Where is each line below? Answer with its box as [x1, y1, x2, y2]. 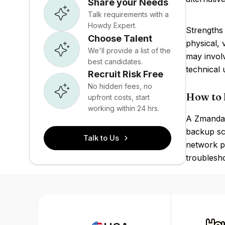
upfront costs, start [88, 93, 150, 101]
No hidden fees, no [88, 82, 152, 90]
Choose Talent [88, 33, 152, 44]
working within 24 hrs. [88, 104, 159, 113]
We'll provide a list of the [88, 46, 171, 55]
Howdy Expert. [88, 21, 137, 30]
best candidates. [88, 57, 143, 66]
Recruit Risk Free [88, 69, 163, 79]
